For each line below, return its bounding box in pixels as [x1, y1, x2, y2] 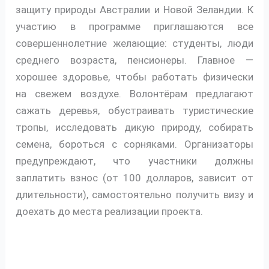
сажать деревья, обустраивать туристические [16, 104, 253, 117]
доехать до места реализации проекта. [16, 205, 204, 218]
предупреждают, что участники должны [16, 155, 253, 168]
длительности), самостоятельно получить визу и [16, 189, 253, 201]
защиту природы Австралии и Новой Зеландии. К [16, 4, 253, 16]
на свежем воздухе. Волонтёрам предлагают [16, 88, 253, 100]
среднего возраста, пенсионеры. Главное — [16, 54, 253, 67]
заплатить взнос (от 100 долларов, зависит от [16, 172, 253, 184]
